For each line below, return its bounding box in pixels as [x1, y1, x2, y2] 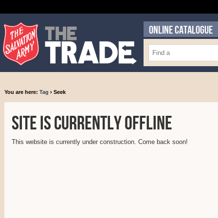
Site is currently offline [12, 112, 172, 135]
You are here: [4, 89, 39, 95]
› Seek [49, 89, 66, 95]
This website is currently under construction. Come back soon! [12, 138, 188, 145]
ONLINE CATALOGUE [149, 23, 213, 37]
